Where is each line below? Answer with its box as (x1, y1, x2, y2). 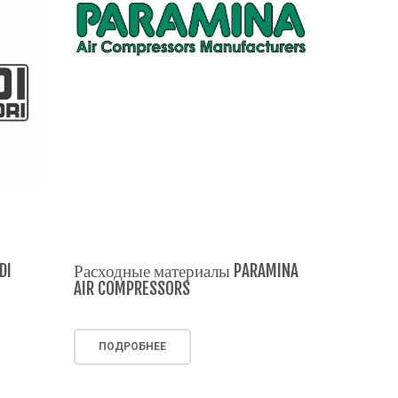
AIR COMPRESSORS (74, 277, 191, 299)
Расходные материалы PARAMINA (74, 259, 299, 282)
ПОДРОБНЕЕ (99, 339, 167, 353)
